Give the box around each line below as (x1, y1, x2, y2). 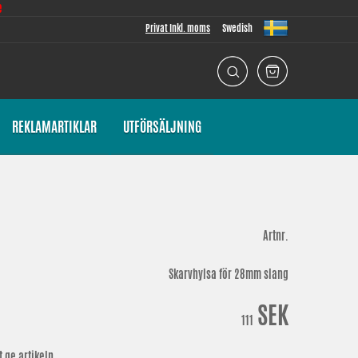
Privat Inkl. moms (145, 21, 210, 35)
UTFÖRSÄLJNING (122, 117, 201, 137)
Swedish (222, 21, 253, 35)
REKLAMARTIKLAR (11, 117, 97, 137)
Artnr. (263, 228, 288, 244)
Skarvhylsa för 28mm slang (169, 266, 288, 282)
